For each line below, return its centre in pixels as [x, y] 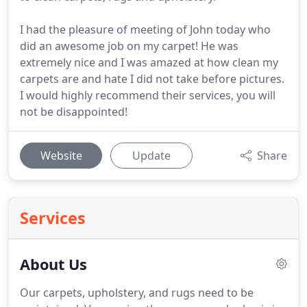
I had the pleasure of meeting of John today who [145, 29]
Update [151, 156]
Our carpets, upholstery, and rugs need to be [137, 293]
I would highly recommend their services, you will [148, 95]
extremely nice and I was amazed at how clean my [149, 62]
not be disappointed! [74, 112]
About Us [53, 264]
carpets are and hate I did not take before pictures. [152, 79]
